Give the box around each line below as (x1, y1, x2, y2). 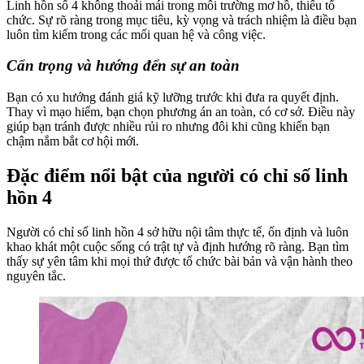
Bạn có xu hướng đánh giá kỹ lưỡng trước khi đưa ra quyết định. (6, 90, 339, 105)
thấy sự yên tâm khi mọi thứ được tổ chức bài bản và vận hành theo (6, 253, 353, 268)
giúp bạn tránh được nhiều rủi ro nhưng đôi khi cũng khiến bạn (6, 119, 330, 134)
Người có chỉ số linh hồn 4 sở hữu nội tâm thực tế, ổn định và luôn (6, 224, 349, 239)
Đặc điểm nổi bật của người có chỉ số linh (6, 165, 348, 187)
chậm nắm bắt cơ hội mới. (6, 134, 139, 149)
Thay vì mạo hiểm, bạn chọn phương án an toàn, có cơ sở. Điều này (6, 105, 355, 119)
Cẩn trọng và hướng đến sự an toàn (6, 57, 240, 75)
